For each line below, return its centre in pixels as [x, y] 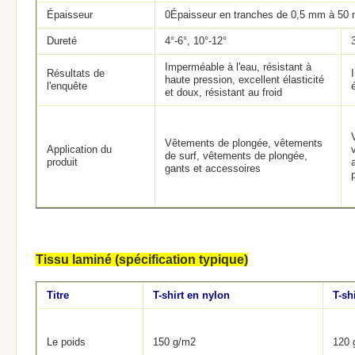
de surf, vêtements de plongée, [236, 156]
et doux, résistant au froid [223, 92]
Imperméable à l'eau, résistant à [238, 67]
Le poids [66, 342]
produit [62, 162]
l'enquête [67, 86]
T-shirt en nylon [191, 295]
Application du [79, 149]
